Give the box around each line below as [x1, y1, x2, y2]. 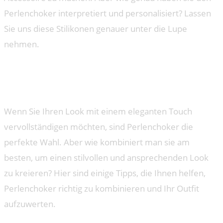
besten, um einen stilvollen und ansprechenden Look [4, 152, 209, 164]
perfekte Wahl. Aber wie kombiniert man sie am [4, 136, 190, 148]
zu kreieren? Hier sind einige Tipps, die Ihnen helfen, [4, 167, 206, 179]
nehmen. [4, 38, 39, 50]
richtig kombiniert [4, 76, 121, 94]
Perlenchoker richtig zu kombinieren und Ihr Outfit [4, 183, 199, 195]
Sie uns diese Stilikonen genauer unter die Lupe [4, 22, 187, 34]
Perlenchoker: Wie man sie [4, 61, 175, 78]
